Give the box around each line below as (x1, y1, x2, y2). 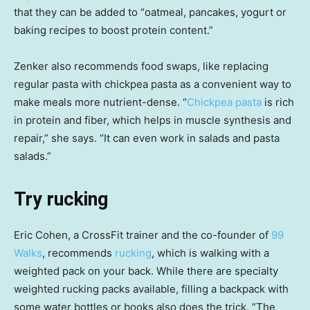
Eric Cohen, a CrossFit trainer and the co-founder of (14, 228, 271, 241)
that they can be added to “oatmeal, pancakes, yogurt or (14, 5, 286, 19)
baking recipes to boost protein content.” (14, 23, 213, 37)
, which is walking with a (152, 246, 269, 259)
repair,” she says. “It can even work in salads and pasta (14, 131, 280, 145)
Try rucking (14, 188, 108, 210)
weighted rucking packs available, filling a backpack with (14, 282, 289, 295)
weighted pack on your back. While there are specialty (14, 264, 278, 277)
